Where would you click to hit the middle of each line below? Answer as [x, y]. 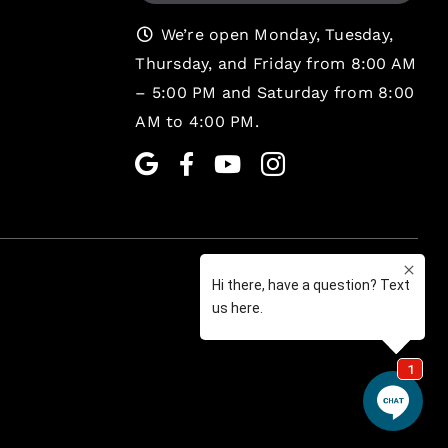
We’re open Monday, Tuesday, [274, 34]
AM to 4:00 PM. [197, 121]
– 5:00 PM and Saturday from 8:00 [275, 92]
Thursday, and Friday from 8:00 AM [276, 63]
